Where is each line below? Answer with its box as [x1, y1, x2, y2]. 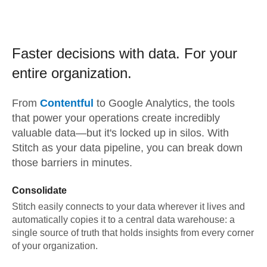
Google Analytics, [108, 97, 191, 109]
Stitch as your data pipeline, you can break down [12, 142, 243, 154]
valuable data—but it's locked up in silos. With [12, 127, 229, 139]
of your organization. [12, 241, 98, 251]
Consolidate [12, 185, 67, 195]
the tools [191, 97, 235, 109]
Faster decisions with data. [12, 45, 184, 61]
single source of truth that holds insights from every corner [12, 228, 254, 238]
